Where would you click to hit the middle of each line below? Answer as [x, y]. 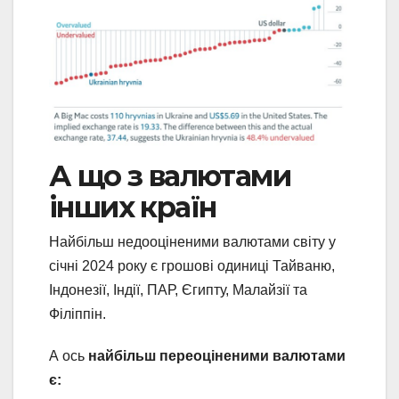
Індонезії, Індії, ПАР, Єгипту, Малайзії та [178, 290]
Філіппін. [77, 314]
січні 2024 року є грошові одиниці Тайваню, [192, 266]
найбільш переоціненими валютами [217, 356]
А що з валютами [170, 176]
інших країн [133, 208]
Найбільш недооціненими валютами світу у [192, 242]
